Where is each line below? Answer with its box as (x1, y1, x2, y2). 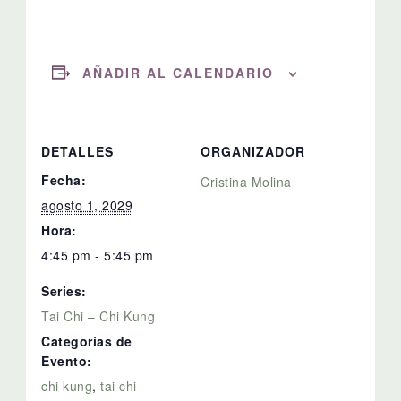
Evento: (41, 351, 92, 370)
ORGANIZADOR (200, 141, 305, 160)
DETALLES (41, 141, 115, 160)
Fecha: (41, 170, 87, 189)
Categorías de (41, 331, 132, 350)
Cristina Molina (200, 172, 292, 191)
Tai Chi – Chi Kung (41, 306, 156, 325)
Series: (41, 281, 87, 300)
